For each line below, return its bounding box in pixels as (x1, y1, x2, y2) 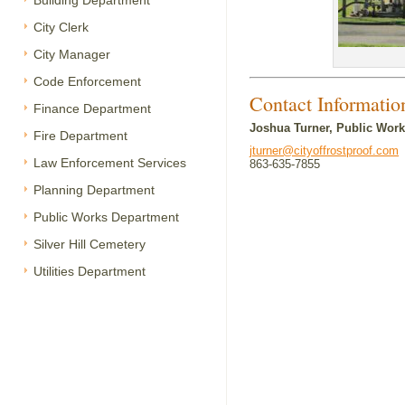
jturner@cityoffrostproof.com (250, 144, 399, 157)
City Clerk (33, 20, 89, 34)
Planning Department (33, 183, 155, 197)
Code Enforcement (33, 74, 141, 89)
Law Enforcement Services (33, 155, 186, 170)
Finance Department (33, 101, 151, 116)
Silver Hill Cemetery (33, 237, 146, 251)
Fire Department (33, 128, 127, 143)
